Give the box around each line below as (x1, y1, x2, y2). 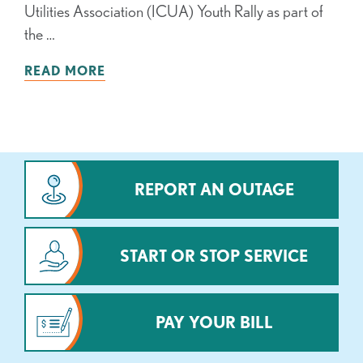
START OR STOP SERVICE (120, 246, 308, 266)
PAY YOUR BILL (155, 313, 273, 332)
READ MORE (24, 63, 105, 79)
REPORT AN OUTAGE (134, 180, 294, 199)
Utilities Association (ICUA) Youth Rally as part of (24, 2, 323, 21)
